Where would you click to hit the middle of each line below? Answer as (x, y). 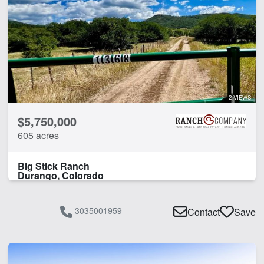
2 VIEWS (240, 97)
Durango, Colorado (61, 175)
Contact (204, 212)
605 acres (38, 135)
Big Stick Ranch (54, 166)
